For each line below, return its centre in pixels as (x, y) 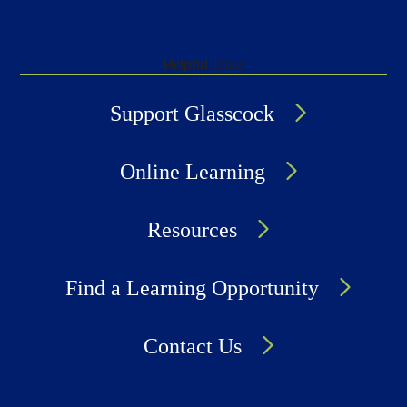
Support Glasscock (192, 113)
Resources (192, 229)
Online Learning (192, 171)
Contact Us (192, 346)
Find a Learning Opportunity (192, 288)
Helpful (185, 64)
